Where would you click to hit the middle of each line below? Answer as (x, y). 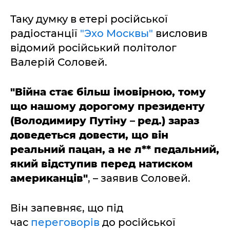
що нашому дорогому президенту (108, 106)
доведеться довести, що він (89, 135)
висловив (180, 33)
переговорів (66, 222)
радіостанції (45, 33)
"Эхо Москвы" (117, 33)
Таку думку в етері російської (89, 19)
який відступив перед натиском (102, 164)
